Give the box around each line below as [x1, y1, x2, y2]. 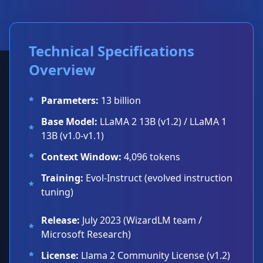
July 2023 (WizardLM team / [80, 214, 202, 227]
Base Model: [41, 115, 97, 128]
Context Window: [41, 150, 122, 163]
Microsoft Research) [41, 228, 131, 241]
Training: [41, 171, 83, 184]
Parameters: [41, 94, 99, 107]
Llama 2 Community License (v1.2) [79, 249, 230, 262]
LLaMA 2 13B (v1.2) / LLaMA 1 [97, 115, 227, 128]
